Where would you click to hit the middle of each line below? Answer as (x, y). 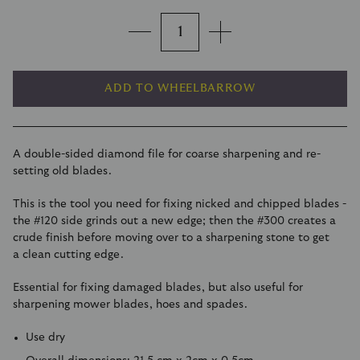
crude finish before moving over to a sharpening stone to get (171, 237)
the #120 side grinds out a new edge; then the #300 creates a (174, 221)
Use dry (45, 337)
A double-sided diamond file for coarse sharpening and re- (167, 154)
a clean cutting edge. (68, 254)
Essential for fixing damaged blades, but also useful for (158, 287)
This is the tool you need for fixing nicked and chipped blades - (180, 204)
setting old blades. (62, 171)
